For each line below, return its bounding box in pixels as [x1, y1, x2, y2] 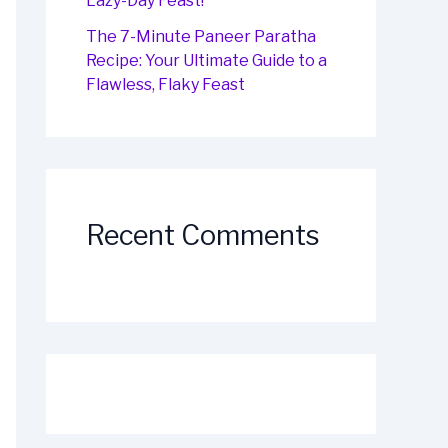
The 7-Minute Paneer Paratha [86, 27, 316, 47]
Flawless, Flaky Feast [86, 75, 245, 95]
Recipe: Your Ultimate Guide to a [86, 51, 327, 71]
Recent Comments [86, 219, 320, 253]
